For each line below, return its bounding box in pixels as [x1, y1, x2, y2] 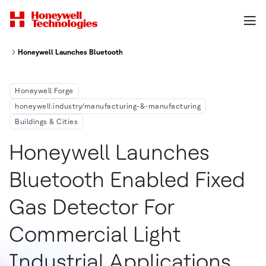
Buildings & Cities [15, 118, 78, 126]
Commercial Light [8, 221, 180, 247]
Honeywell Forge [15, 87, 74, 95]
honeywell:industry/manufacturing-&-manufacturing [15, 102, 201, 110]
